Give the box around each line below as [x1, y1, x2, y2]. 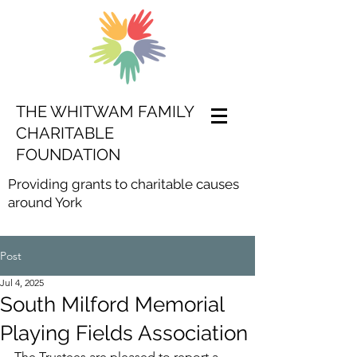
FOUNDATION [16, 145, 120, 164]
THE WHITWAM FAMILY [16, 102, 194, 121]
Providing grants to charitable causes [8, 176, 239, 192]
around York [8, 194, 82, 210]
